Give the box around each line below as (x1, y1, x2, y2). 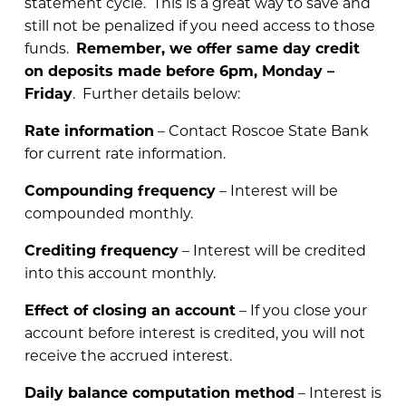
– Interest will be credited (178, 239, 366, 259)
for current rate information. (24, 142, 226, 162)
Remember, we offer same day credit (75, 37, 360, 57)
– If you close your (235, 299, 367, 319)
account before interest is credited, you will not (24, 322, 365, 342)
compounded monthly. (24, 202, 193, 222)
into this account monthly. (24, 262, 216, 282)
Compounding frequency (24, 179, 216, 199)
